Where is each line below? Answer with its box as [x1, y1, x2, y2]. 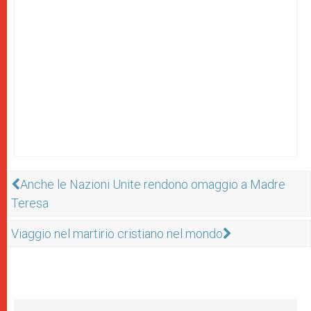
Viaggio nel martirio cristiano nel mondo [11, 226, 223, 241]
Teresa [11, 195, 49, 210]
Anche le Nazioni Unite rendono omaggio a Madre [20, 176, 285, 192]
